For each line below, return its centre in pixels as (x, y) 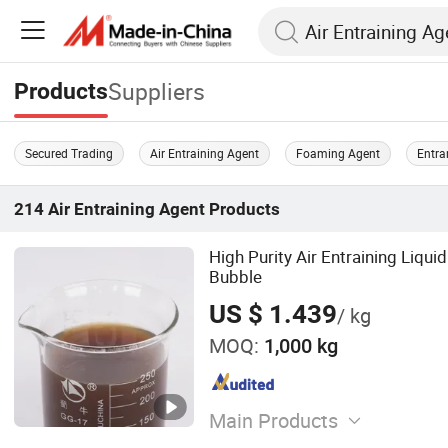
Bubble (235, 276)
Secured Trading (69, 152)
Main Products (273, 421)
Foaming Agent (338, 152)
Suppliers (157, 92)
